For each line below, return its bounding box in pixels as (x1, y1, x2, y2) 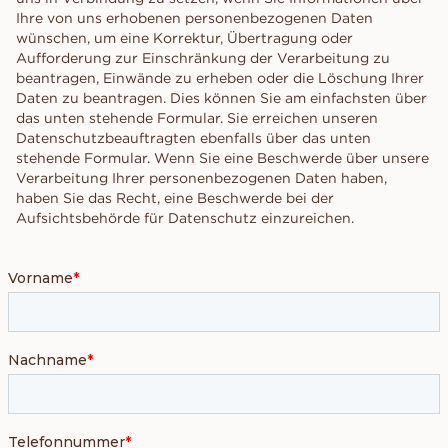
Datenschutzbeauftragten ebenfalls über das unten (16, 129, 371, 148)
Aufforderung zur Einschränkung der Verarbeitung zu (16, 49, 390, 68)
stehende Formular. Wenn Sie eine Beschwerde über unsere (16, 149, 429, 168)
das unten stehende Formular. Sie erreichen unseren (16, 109, 378, 128)
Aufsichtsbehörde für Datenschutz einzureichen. (16, 209, 354, 228)
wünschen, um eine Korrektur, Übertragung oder (16, 29, 353, 48)
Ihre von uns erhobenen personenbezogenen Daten (16, 9, 373, 28)
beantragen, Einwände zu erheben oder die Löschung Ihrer (16, 69, 424, 88)
